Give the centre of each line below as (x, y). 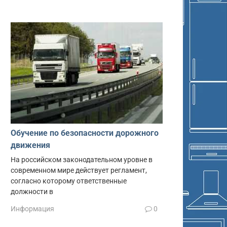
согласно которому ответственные (69, 181)
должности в (32, 192)
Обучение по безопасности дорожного (85, 133)
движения (30, 145)
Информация (32, 209)
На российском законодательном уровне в (82, 160)
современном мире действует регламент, (79, 171)
